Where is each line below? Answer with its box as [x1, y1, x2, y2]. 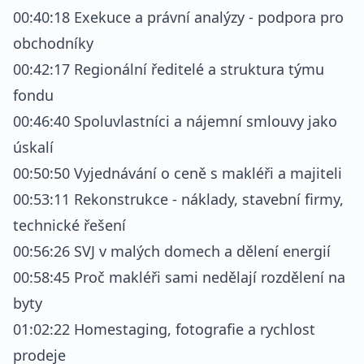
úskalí [13, 137, 54, 157]
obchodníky [13, 33, 93, 53]
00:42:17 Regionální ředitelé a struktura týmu [13, 59, 324, 79]
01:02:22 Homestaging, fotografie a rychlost [13, 319, 315, 339]
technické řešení [13, 215, 126, 235]
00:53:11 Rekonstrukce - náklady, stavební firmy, [13, 189, 344, 209]
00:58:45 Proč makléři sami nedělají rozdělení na [13, 267, 345, 287]
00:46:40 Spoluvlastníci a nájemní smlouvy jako [13, 111, 337, 131]
